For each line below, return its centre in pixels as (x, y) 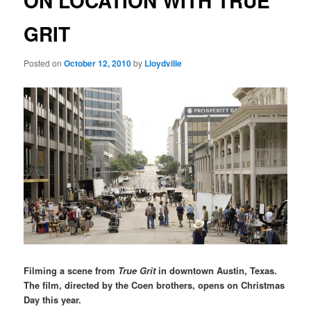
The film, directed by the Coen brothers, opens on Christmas (154, 285)
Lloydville (163, 63)
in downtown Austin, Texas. (218, 271)
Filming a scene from (71, 271)
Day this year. (53, 300)
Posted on (44, 62)
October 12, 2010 (98, 63)
